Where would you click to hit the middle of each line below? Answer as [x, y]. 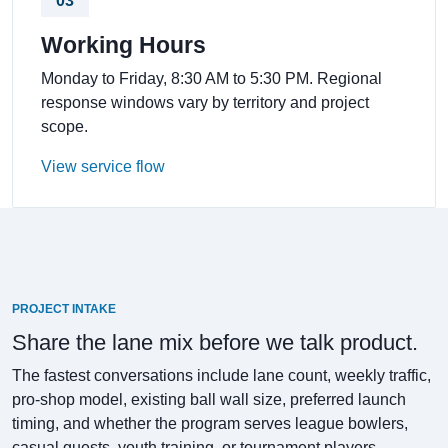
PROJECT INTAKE [64, 309]
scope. [64, 126]
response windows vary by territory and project [205, 102]
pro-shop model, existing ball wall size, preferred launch [209, 399]
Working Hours [123, 45]
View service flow [103, 166]
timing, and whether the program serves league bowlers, [210, 423]
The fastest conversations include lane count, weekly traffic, [221, 375]
